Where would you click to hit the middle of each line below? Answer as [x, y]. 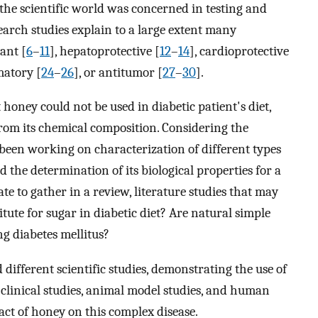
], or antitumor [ [118, 72]
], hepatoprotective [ [105, 51]
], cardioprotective [239, 51]
